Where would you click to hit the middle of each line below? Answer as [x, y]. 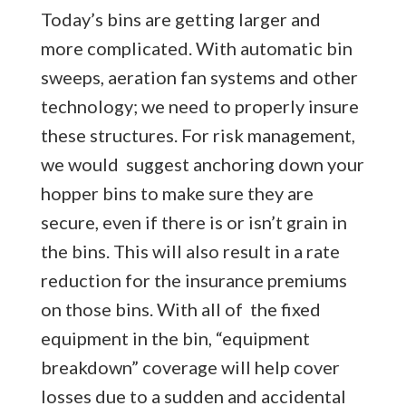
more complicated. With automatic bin [196, 48]
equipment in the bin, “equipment [175, 338]
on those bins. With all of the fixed [180, 309]
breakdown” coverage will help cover [190, 367]
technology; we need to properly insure [199, 106]
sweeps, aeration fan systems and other [199, 77]
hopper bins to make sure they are [177, 193]
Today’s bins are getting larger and [180, 19]
